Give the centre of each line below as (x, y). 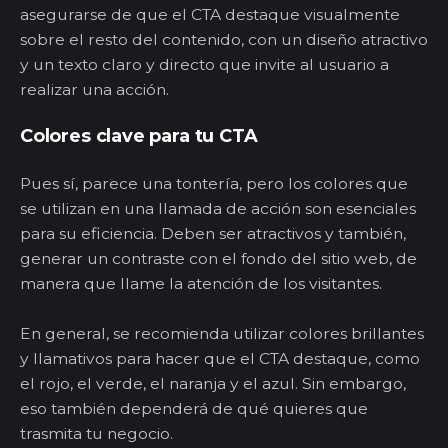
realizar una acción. (96, 89)
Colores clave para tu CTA (139, 135)
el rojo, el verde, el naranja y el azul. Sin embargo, (213, 383)
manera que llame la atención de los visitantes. (205, 283)
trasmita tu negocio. (100, 433)
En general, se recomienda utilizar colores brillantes (222, 333)
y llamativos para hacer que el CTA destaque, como (220, 358)
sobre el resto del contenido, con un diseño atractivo (224, 39)
